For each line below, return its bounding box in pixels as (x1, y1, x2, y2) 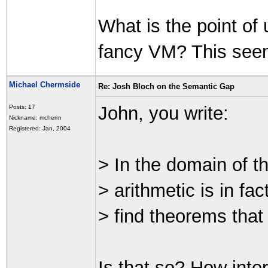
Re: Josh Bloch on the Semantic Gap (98, 82, 234, 91)
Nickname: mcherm (9, 114, 61, 121)
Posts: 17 (9, 103, 35, 110)
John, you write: (98, 103, 229, 124)
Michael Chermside (9, 80, 80, 89)
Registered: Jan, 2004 (9, 125, 71, 132)
